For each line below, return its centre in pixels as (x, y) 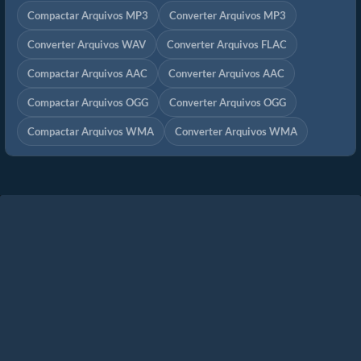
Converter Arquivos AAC (226, 74)
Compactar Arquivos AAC (87, 74)
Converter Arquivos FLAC (227, 45)
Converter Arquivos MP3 (228, 16)
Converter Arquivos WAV (87, 45)
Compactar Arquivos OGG (88, 103)
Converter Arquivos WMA (236, 132)
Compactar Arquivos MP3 (88, 16)
